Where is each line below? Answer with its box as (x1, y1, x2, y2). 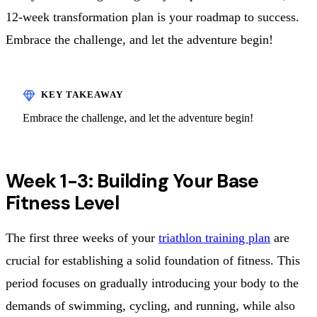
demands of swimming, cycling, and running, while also (6, 298, 295, 313)
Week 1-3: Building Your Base (6, 168, 259, 193)
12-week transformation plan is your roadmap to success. (6, 9, 299, 24)
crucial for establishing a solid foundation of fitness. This (6, 253, 300, 267)
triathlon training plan (158, 230, 270, 245)
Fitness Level (6, 190, 119, 215)
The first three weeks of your (6, 230, 158, 245)
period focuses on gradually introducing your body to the (6, 275, 299, 290)
